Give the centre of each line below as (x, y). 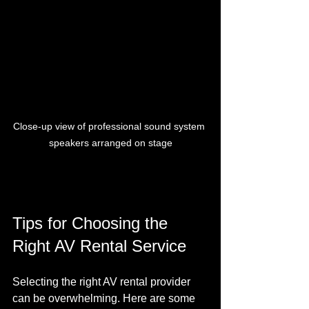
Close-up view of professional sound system (110, 126)
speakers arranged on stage (110, 142)
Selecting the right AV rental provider (103, 281)
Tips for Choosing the (92, 223)
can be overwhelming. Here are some (105, 298)
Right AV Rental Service (99, 246)
